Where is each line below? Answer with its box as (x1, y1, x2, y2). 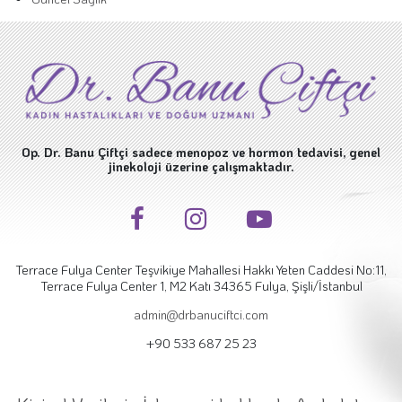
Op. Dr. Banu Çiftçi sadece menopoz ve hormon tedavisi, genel (22, 144, 380, 162)
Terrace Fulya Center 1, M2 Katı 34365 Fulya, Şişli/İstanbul (39, 277, 363, 295)
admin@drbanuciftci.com (134, 306, 268, 324)
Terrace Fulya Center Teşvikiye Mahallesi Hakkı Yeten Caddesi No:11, (15, 261, 387, 279)
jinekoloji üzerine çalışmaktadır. (108, 158, 294, 176)
